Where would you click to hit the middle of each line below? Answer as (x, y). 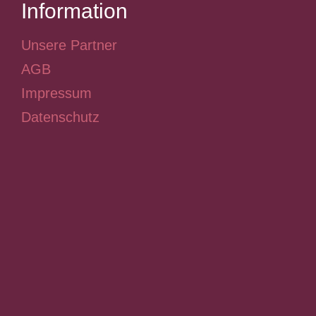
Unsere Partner (69, 45)
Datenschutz (60, 117)
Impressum (56, 93)
